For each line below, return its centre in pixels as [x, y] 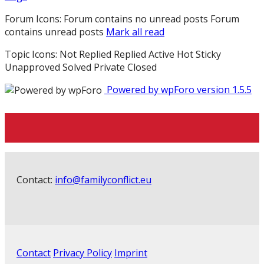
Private [109, 67]
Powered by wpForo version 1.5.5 [178, 89]
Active [161, 54]
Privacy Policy [82, 253]
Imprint [131, 253]
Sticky [208, 54]
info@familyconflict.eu [103, 180]
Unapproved [32, 67]
